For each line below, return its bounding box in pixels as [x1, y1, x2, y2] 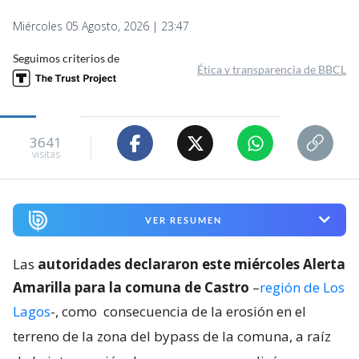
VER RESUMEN [144, 214, 222, 225]
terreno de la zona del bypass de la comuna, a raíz [13, 326, 331, 345]
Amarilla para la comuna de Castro [13, 277, 249, 296]
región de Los [260, 277, 345, 296]
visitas [31, 147, 60, 161]
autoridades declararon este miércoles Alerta [38, 254, 345, 273]
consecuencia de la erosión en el [103, 301, 306, 321]
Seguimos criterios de [13, 51, 119, 66]
